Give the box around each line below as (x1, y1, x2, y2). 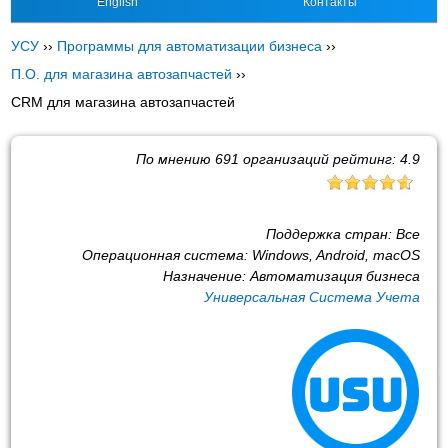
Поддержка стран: (265, 225, 396, 242)
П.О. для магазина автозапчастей (11, 66, 233, 82)
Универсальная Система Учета (203, 288, 420, 305)
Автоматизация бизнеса (249, 267, 420, 284)
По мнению (135, 150, 215, 167)
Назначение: (162, 267, 250, 284)
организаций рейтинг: (238, 150, 400, 167)
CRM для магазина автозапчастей (11, 94, 236, 110)
